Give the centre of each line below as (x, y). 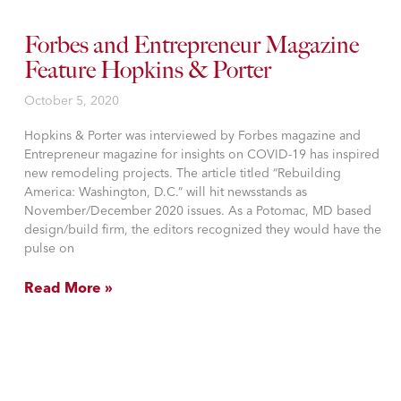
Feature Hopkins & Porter (148, 70)
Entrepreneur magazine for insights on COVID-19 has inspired (202, 154)
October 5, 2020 (72, 100)
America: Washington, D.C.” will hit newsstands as (166, 191)
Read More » (68, 287)
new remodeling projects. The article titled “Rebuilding (183, 172)
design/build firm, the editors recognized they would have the (203, 229)
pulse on (49, 247)
